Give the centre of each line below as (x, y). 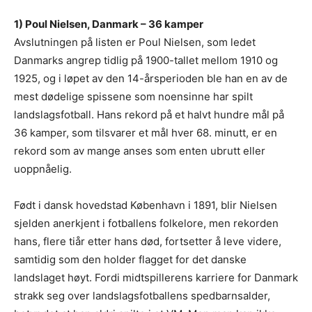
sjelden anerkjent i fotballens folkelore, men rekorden (146, 223)
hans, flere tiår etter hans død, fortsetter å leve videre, (148, 241)
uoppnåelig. (43, 169)
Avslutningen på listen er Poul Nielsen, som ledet (135, 42)
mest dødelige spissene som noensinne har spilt (133, 96)
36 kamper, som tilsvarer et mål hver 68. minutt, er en (146, 132)
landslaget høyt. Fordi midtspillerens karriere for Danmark (156, 277)
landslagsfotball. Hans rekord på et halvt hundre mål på (149, 114)
